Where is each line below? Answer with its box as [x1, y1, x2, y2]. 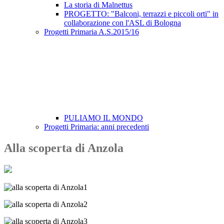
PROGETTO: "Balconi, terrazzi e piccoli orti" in [64, 9, 218, 18]
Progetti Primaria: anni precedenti [44, 122, 149, 131]
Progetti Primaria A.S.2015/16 [44, 27, 139, 36]
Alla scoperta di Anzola [4, 141, 123, 155]
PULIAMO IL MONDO [64, 113, 143, 122]
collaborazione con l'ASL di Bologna [64, 18, 181, 27]
